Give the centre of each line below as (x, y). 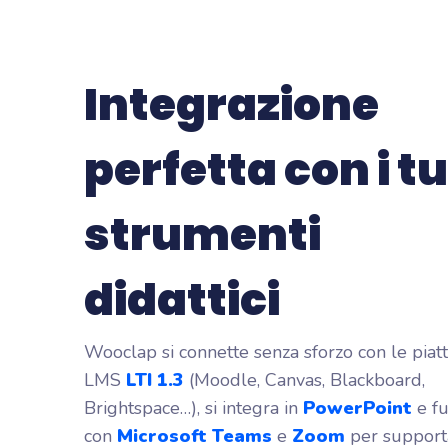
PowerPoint (360, 408)
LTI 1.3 (157, 380)
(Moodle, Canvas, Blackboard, (307, 380)
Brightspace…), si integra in (193, 408)
